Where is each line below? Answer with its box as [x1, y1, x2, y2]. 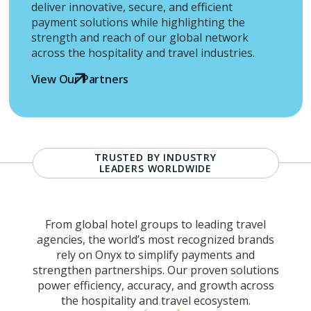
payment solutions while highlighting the [31, 15, 245, 30]
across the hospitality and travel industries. [31, 45, 255, 60]
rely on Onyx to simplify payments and [56, 247, 255, 262]
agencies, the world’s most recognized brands [37, 232, 274, 247]
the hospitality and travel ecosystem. [60, 293, 251, 308]
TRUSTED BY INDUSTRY [94, 150, 217, 164]
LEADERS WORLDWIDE [99, 161, 212, 175]
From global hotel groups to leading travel [45, 217, 266, 232]
